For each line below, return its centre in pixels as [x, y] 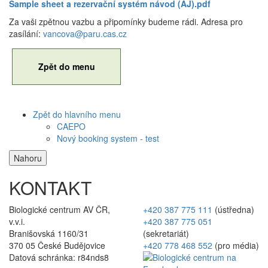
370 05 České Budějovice [57, 245]
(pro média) [236, 245]
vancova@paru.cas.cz [85, 33]
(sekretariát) [166, 233]
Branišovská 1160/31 [49, 233]
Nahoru [28, 158]
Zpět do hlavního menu [77, 114]
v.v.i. [17, 221]
